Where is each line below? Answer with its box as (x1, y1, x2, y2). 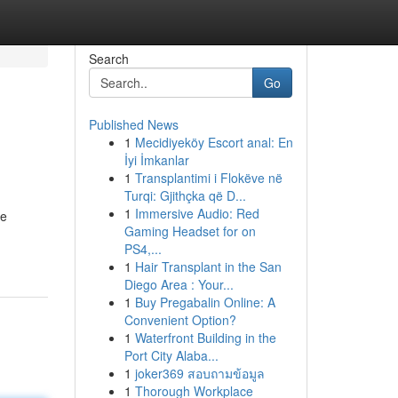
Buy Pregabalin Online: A (134, 293, 275, 311)
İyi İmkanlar (123, 151, 189, 169)
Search (88, 50, 129, 68)
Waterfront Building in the (134, 329, 276, 346)
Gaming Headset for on (123, 222, 256, 240)
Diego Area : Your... (123, 275, 234, 293)
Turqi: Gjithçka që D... (123, 187, 246, 204)
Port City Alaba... (123, 346, 219, 364)
